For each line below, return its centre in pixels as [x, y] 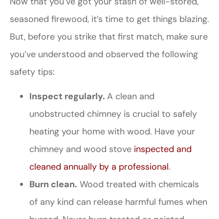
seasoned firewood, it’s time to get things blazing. [109, 19]
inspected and [163, 149]
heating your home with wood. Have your [112, 132]
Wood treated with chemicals [138, 185]
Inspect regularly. [68, 97]
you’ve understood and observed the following [104, 54]
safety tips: [32, 72]
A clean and [131, 97]
